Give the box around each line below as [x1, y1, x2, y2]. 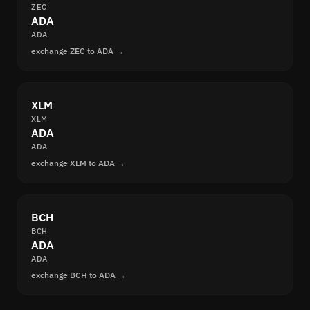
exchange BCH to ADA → [31, 270, 126, 281]
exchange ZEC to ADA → [31, 46, 124, 57]
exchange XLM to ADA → [31, 158, 125, 169]
